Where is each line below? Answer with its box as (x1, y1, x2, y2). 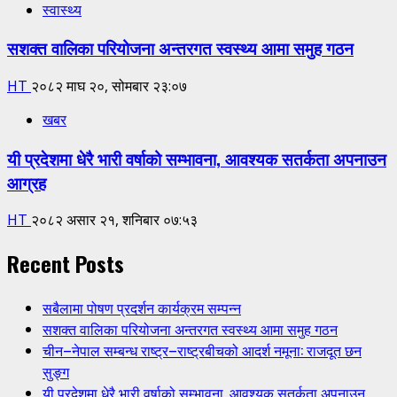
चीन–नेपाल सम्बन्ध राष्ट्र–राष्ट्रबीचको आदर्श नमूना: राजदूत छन (43, 339, 362, 362)
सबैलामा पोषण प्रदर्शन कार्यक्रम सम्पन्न (43, 297, 241, 319)
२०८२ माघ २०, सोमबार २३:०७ (31, 75, 187, 96)
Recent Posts (7, 247, 124, 280)
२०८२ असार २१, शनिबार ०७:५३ (31, 210, 198, 230)
